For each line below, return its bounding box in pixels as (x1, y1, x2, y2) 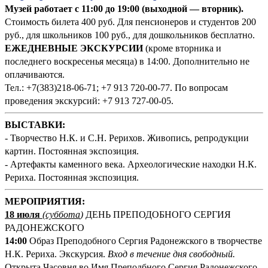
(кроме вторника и (143, 42, 221, 53)
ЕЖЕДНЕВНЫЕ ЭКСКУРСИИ (5, 42, 143, 53)
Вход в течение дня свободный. (108, 248, 235, 259)
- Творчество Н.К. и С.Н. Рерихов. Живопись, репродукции (5, 132, 249, 143)
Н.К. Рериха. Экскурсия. (5, 248, 108, 259)
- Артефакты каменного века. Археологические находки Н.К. (5, 159, 257, 169)
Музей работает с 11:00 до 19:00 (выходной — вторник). (5, 3, 243, 14)
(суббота (40, 209, 80, 220)
